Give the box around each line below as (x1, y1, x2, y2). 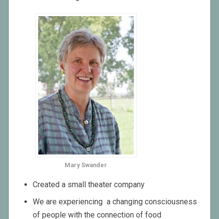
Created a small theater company (32, 180, 145, 190)
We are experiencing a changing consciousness (32, 197, 197, 207)
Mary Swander (65, 161, 108, 169)
